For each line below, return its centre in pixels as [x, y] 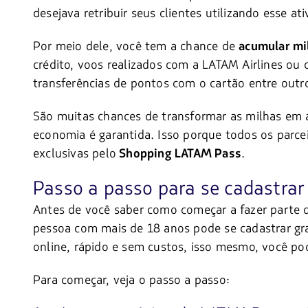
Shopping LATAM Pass [179, 153]
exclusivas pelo [75, 153]
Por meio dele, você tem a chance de [136, 46]
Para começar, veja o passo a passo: [131, 280]
